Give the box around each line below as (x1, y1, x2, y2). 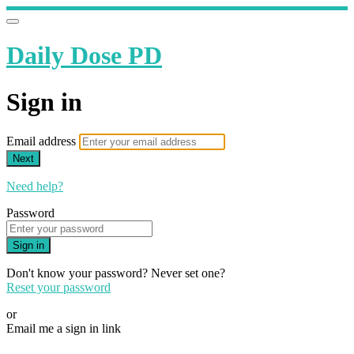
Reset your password (6, 281, 111, 295)
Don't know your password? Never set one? (6, 266, 225, 281)
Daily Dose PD (6, 41, 162, 70)
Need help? (6, 179, 63, 194)
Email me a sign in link (6, 322, 121, 336)
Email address (6, 134, 79, 149)
